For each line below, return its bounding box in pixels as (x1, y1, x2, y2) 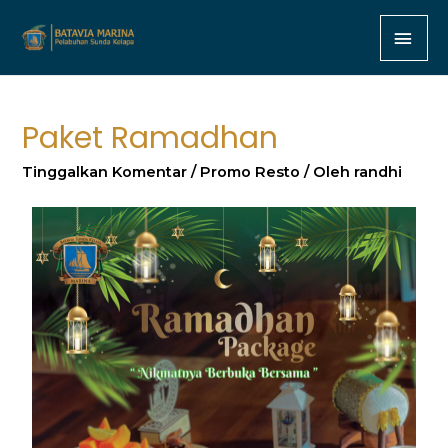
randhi (354, 162, 403, 181)
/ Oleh (300, 162, 351, 181)
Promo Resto (200, 162, 301, 181)
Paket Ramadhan (22, 116, 279, 159)
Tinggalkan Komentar (22, 162, 188, 181)
